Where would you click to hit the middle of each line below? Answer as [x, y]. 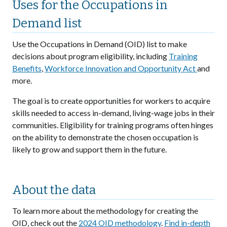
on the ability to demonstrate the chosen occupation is [105, 137]
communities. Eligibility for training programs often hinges [113, 125]
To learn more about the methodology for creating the [105, 211]
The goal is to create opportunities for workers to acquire [111, 101]
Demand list [47, 23]
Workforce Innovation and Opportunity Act [121, 68]
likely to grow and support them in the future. [89, 149]
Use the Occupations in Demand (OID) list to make [100, 44]
